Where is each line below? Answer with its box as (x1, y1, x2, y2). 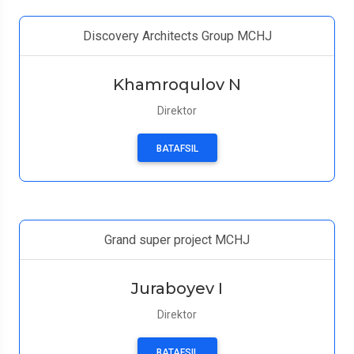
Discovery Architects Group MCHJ (82, 28, 272, 43)
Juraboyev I (131, 279, 223, 298)
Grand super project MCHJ (104, 232, 250, 247)
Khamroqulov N (113, 75, 241, 94)
